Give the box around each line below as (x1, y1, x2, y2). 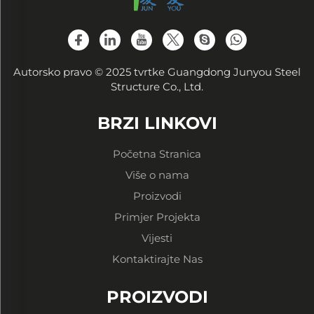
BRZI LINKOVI (97, 112, 217, 133)
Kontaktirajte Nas (111, 252, 203, 266)
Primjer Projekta (114, 210, 200, 224)
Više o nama (125, 168, 189, 182)
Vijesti (142, 231, 172, 245)
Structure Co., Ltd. (111, 79, 203, 93)
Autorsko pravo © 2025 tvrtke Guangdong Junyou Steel (13, 64, 301, 78)
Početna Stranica (113, 146, 201, 161)
